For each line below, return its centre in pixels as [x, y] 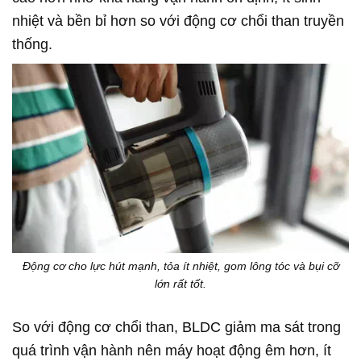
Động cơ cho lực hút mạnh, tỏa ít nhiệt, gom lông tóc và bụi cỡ [180, 266]
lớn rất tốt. [180, 283]
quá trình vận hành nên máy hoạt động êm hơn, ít [172, 350]
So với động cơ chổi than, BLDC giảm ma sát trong [176, 327]
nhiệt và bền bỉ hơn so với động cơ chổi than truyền [178, 21]
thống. [32, 44]
